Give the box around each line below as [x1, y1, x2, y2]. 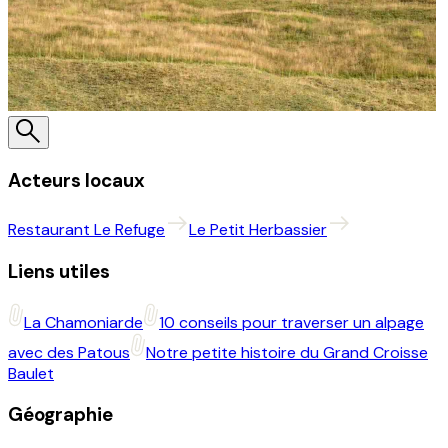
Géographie [8, 402, 113, 428]
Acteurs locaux [8, 167, 145, 193]
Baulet [8, 362, 54, 384]
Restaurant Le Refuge [8, 219, 165, 241]
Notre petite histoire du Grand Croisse [146, 341, 428, 363]
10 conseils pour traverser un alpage [159, 311, 424, 333]
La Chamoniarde [24, 311, 143, 333]
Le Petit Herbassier [189, 219, 327, 241]
